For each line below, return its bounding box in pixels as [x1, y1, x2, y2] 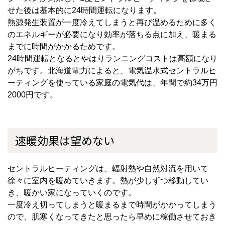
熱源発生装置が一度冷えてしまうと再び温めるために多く [8, 18, 216, 27]
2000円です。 [8, 90, 58, 99]
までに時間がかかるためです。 [8, 42, 120, 51]
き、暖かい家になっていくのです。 [8, 188, 136, 197]
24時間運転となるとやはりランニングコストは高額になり [8, 54, 217, 63]
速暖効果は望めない [15, 132, 115, 149]
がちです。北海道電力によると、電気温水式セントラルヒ [8, 66, 216, 75]
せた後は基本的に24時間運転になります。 [8, 6, 161, 15]
